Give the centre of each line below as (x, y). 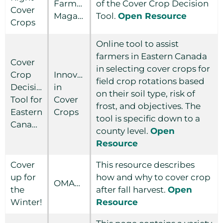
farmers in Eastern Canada (152, 56)
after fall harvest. (132, 190)
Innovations (78, 75)
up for (23, 177)
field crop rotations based (150, 81)
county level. (123, 131)
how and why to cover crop (153, 177)
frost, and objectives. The (148, 106)
